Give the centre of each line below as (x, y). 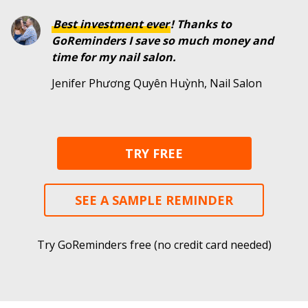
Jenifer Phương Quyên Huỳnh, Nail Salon (156, 83)
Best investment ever (111, 24)
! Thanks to (201, 24)
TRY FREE (154, 153)
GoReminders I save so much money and (162, 40)
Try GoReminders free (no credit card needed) (154, 244)
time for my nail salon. (113, 57)
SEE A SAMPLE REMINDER (154, 200)
